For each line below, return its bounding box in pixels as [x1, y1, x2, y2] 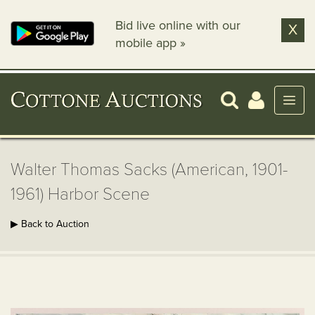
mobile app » [115, 35, 186, 51]
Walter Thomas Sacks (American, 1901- [11, 160, 288, 180]
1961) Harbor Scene [11, 184, 150, 205]
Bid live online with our [115, 18, 241, 33]
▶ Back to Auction [11, 218, 89, 230]
